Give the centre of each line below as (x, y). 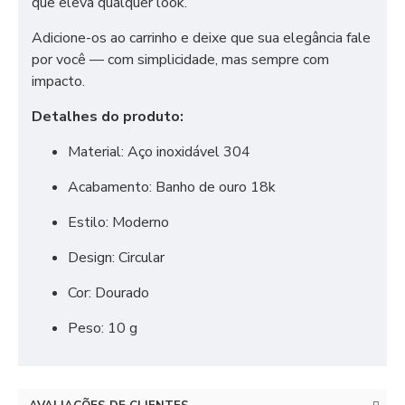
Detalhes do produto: (108, 117)
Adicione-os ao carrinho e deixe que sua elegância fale (201, 38)
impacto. (58, 81)
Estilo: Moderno (118, 222)
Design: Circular (116, 258)
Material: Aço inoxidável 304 (159, 152)
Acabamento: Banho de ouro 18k (172, 187)
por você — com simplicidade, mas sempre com (180, 60)
